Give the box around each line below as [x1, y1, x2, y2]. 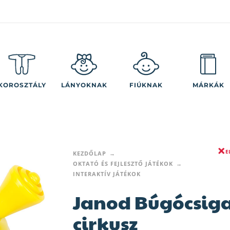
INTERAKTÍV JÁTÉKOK [72, 170, 141, 178]
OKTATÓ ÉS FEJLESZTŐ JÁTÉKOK [72, 160, 173, 167]
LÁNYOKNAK [61, 81, 107, 89]
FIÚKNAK [129, 81, 163, 89]
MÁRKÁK [192, 81, 224, 89]
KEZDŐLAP [72, 149, 106, 157]
